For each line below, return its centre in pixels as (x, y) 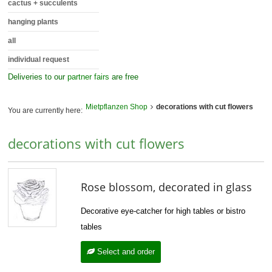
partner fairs (89, 76)
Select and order (125, 251)
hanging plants (33, 22)
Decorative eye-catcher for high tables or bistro (163, 211)
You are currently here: (46, 110)
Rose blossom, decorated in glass (167, 187)
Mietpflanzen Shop (117, 107)
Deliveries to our (38, 76)
